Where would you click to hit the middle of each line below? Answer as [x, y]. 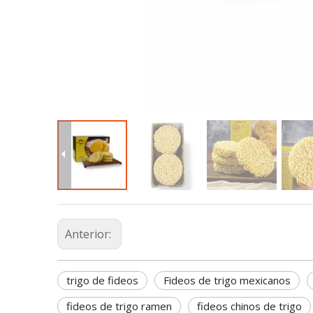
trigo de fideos [102, 281]
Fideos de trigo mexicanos [227, 281]
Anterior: [89, 234]
